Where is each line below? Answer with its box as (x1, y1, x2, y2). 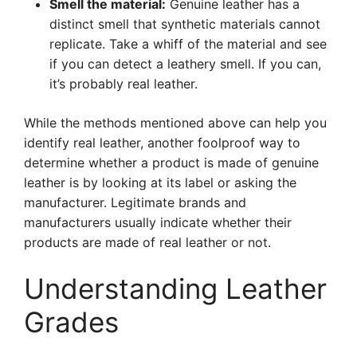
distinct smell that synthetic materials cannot (49, 16, 320, 32)
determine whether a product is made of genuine (24, 155, 319, 171)
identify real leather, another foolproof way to (24, 135, 300, 151)
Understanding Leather (24, 272, 327, 305)
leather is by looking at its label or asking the (24, 175, 296, 190)
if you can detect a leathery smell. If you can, (49, 56, 321, 72)
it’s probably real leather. (49, 76, 198, 92)
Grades (24, 305, 119, 339)
